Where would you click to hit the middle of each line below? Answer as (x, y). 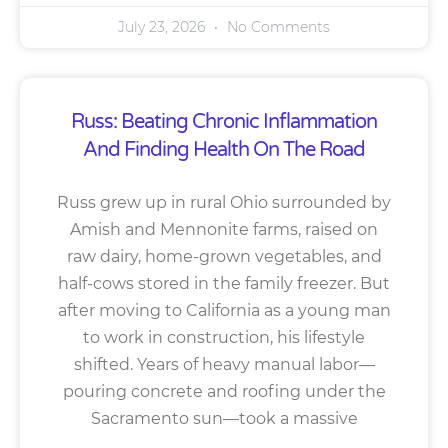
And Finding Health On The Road (224, 149)
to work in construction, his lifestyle (224, 337)
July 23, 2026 (163, 26)
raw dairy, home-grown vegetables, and (224, 256)
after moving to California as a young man (224, 310)
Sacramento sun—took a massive (224, 418)
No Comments (276, 26)
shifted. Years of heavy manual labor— (224, 364)
